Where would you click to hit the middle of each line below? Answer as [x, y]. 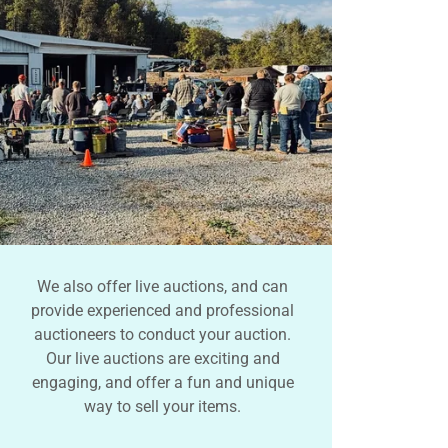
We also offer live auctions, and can [163, 286]
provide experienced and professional [163, 310]
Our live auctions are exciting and [162, 358]
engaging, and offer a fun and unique [162, 382]
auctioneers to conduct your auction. [163, 334]
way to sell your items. [163, 406]
